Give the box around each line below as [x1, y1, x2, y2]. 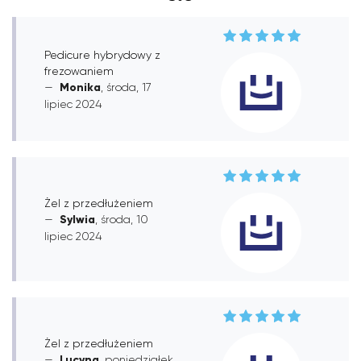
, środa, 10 [95, 212, 148, 226]
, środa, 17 [101, 80, 151, 93]
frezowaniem [44, 64, 114, 77]
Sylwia [60, 212, 95, 226]
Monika [60, 80, 101, 94]
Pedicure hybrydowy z [44, 48, 160, 61]
